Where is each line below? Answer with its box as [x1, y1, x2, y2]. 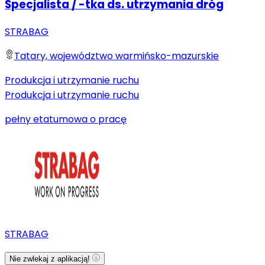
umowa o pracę [53, 112, 127, 126]
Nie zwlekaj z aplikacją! [9, 254, 92, 263]
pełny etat [5, 112, 53, 126]
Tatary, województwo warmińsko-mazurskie [14, 49, 219, 63]
